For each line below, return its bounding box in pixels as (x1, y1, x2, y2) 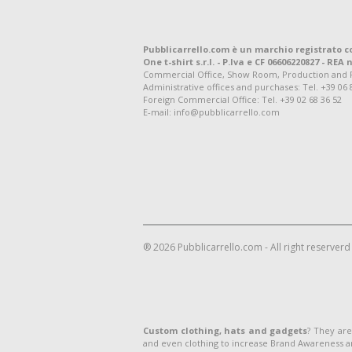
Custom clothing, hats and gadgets (143, 324, 308, 336)
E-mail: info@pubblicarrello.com (143, 106, 280, 118)
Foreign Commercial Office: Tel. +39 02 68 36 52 (143, 93, 342, 105)
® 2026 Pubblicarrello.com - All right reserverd (143, 240, 350, 254)
